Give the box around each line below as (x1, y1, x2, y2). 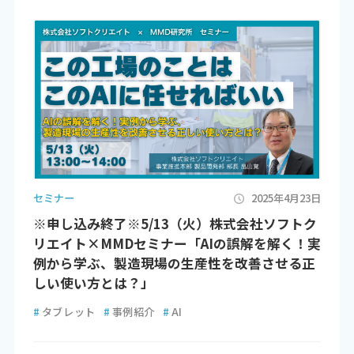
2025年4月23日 (251, 190, 322, 206)
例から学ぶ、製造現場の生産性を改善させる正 (32, 253, 315, 273)
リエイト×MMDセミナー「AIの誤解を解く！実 (32, 233, 321, 253)
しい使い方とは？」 (32, 273, 154, 292)
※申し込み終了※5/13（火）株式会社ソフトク (32, 213, 317, 233)
